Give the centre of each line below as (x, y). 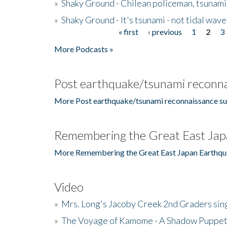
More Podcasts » (84, 49)
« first (128, 31)
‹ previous (165, 31)
